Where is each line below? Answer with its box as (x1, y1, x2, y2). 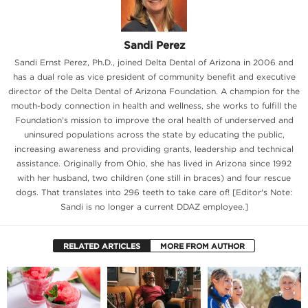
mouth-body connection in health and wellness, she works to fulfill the (11, 100, 297, 111)
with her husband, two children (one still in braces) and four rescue (17, 172, 291, 183)
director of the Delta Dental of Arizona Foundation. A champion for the (8, 85, 300, 96)
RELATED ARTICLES (63, 241, 140, 251)
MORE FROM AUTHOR (160, 241, 245, 251)
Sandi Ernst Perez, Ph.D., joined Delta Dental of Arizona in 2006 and (14, 56, 294, 67)
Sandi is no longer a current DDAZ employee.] (60, 201, 248, 212)
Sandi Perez (123, 38, 185, 52)
